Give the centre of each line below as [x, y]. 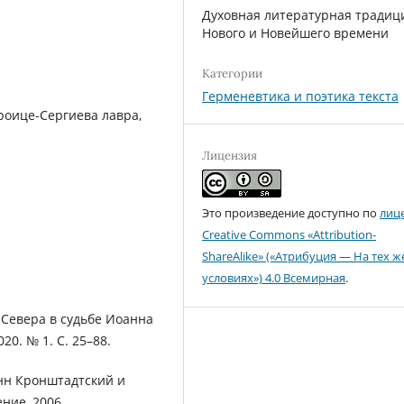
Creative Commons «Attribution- [289, 234]
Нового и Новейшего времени [296, 32]
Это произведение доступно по [291, 212]
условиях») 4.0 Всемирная [274, 277]
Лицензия [230, 155]
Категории [233, 73]
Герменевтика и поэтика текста [301, 96]
